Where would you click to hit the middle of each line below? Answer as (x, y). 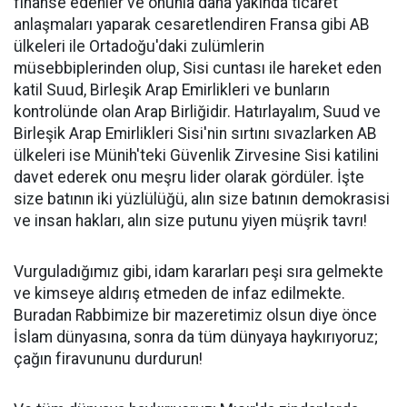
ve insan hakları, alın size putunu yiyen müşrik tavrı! (190, 220)
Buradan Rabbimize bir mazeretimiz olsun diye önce (195, 315)
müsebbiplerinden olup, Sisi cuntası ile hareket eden (198, 68)
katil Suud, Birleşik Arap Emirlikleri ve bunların (172, 89)
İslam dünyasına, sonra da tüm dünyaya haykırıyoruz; (196, 337)
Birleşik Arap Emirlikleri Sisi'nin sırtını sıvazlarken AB (195, 133)
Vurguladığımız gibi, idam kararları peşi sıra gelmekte (199, 271)
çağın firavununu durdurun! (108, 358)
